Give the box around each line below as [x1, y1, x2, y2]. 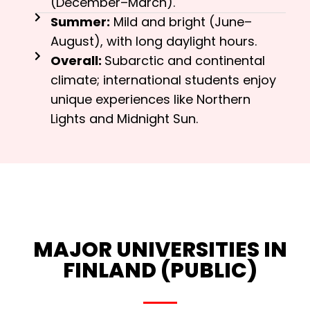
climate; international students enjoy [50, 71, 276, 89]
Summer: [50, 13, 110, 31]
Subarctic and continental [104, 52, 265, 70]
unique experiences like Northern [50, 91, 250, 109]
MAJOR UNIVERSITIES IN [33, 235, 287, 265]
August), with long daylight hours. [50, 33, 257, 51]
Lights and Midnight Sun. [50, 110, 198, 128]
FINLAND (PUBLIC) [63, 256, 257, 286]
